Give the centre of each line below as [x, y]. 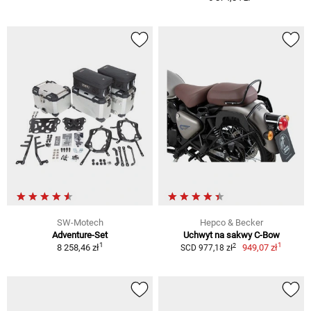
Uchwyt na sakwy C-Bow [231, 235]
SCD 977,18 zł [206, 248]
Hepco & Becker [231, 223]
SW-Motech [80, 223]
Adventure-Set [80, 235]
